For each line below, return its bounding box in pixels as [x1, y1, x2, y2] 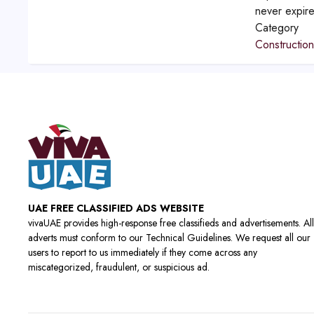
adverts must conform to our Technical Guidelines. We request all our [28, 231, 310, 245]
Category [254, 20, 299, 36]
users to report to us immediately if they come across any [28, 245, 257, 260]
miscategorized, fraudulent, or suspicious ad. [28, 260, 210, 275]
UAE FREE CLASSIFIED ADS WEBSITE [28, 201, 204, 216]
